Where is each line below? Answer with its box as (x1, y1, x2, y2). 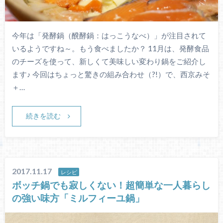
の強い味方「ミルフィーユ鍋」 (12, 192, 145, 204)
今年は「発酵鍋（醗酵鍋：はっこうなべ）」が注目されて (11, 30, 206, 40)
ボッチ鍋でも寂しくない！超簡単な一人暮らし (12, 179, 211, 191)
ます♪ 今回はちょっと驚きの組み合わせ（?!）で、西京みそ (11, 69, 210, 79)
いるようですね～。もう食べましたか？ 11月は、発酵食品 (11, 43, 209, 53)
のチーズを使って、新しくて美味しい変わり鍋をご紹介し (11, 56, 206, 66)
